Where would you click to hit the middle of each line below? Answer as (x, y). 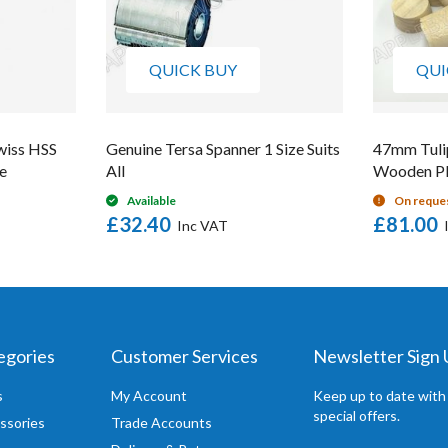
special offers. (357, 415)
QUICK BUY (193, 69)
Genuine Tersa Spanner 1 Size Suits (223, 148)
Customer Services (184, 356)
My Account (148, 395)
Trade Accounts (161, 422)
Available (151, 200)
